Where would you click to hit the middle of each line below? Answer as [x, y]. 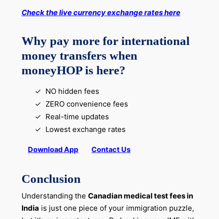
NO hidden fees [73, 91]
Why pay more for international [105, 41]
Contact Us [111, 150]
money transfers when [79, 55]
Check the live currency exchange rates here [101, 12]
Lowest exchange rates [85, 130]
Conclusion [51, 178]
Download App [53, 150]
